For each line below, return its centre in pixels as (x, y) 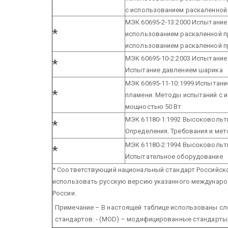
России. (64, 193)
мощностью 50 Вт (153, 106)
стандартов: (75, 219)
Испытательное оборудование (174, 156)
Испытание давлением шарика (174, 70)
